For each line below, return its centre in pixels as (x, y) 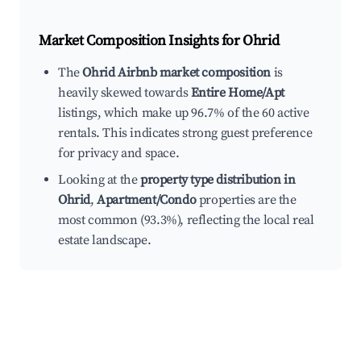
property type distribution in (218, 180)
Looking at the (99, 180)
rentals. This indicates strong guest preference (185, 133)
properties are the (246, 200)
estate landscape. (105, 241)
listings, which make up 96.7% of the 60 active (184, 113)
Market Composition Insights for (141, 41)
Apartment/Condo (147, 200)
